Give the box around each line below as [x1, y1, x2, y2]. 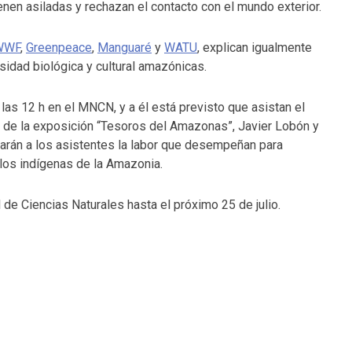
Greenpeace [26, 40, 92, 55]
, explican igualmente [197, 40, 312, 55]
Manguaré [97, 40, 152, 55]
